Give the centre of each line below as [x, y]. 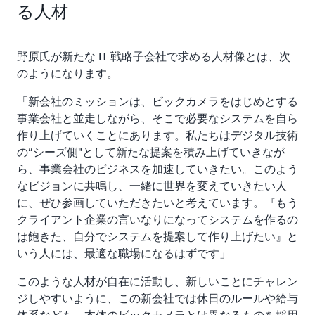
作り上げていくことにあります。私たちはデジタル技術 [157, 135]
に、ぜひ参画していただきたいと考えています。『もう [157, 202]
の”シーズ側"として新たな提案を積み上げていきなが [151, 152]
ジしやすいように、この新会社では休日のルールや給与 [157, 298]
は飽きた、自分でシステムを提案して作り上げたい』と [157, 236]
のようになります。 [67, 73]
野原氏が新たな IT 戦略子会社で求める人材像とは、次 [154, 56]
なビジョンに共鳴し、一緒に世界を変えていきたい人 [152, 185]
